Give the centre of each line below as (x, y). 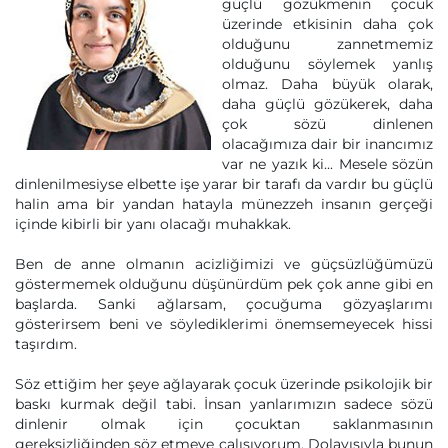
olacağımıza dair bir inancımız (327, 144)
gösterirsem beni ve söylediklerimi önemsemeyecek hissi (224, 324)
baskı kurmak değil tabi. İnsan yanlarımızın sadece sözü (224, 404)
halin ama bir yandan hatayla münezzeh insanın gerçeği (224, 204)
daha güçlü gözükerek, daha (327, 104)
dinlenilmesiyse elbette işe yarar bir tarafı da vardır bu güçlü (224, 184)
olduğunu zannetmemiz (327, 44)
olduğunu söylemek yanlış (327, 64)
